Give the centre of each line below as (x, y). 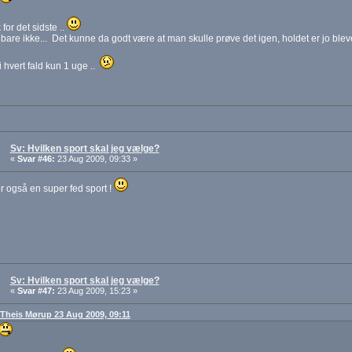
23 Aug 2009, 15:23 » (96, 291)
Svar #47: (36, 291)
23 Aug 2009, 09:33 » (96, 159)
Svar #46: (36, 159)
